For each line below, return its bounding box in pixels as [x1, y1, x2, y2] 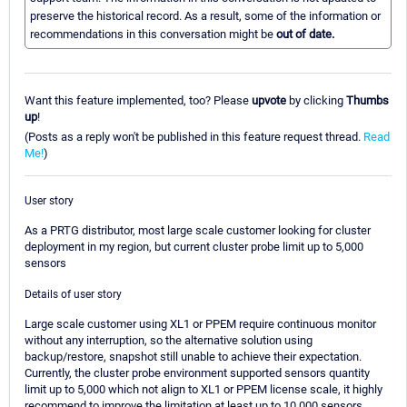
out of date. [276, 27, 334, 42]
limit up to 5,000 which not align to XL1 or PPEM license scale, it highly [25, 382, 382, 396]
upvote [252, 93, 286, 107]
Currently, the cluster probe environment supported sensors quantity [25, 365, 370, 380]
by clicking [286, 93, 346, 107]
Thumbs [346, 93, 389, 107]
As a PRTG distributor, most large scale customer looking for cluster [25, 223, 371, 237]
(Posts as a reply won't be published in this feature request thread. [25, 129, 363, 144]
